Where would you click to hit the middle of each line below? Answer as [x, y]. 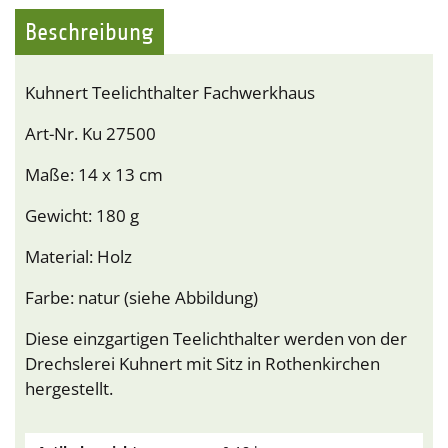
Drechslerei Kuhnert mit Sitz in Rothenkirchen [202, 364]
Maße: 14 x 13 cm [94, 175]
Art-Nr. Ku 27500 [90, 134]
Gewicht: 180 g [82, 216]
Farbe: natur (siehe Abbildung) [141, 298]
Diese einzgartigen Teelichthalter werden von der [216, 339]
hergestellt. [69, 389]
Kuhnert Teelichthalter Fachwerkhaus [170, 93]
